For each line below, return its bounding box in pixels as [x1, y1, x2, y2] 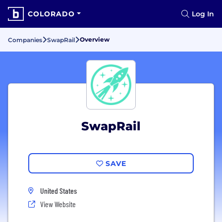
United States [40, 186, 77, 195]
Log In [192, 9, 214, 18]
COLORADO [28, 9, 75, 18]
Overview [80, 36, 110, 43]
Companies [8, 36, 42, 44]
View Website [40, 199, 76, 209]
